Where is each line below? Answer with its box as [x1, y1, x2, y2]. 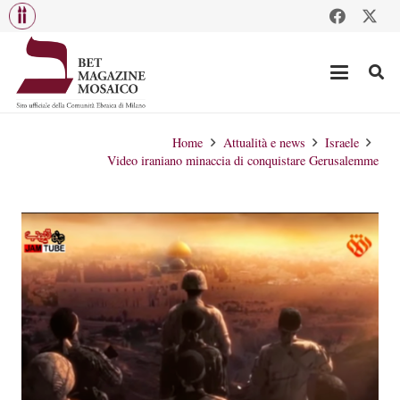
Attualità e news [222, 134, 305, 151]
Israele [324, 134, 359, 151]
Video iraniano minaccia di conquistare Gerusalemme [107, 152, 379, 169]
